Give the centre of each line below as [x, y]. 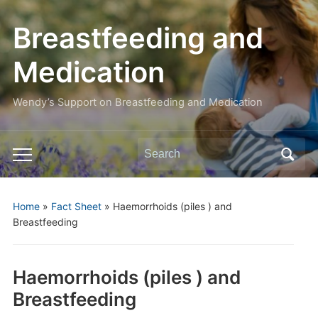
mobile [30, 177]
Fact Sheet [76, 206]
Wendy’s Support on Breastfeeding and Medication [137, 102]
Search [156, 149]
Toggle [30, 158]
